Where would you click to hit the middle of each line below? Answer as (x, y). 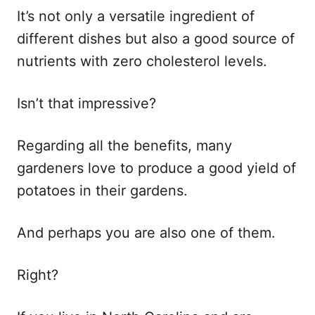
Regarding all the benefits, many (124, 145)
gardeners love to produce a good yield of (156, 168)
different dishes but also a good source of (156, 38)
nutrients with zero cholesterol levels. (142, 61)
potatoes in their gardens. (102, 190)
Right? (38, 275)
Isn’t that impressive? (86, 103)
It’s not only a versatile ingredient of (136, 16)
